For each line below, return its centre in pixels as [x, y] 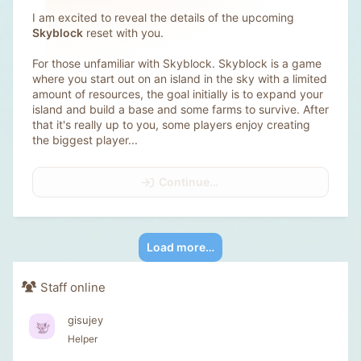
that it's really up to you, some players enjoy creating [171, 124]
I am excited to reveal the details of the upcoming [163, 17]
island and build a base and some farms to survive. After [180, 109]
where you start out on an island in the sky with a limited [180, 78]
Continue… [189, 181]
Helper [83, 339]
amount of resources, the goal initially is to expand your [178, 93]
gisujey [85, 320]
